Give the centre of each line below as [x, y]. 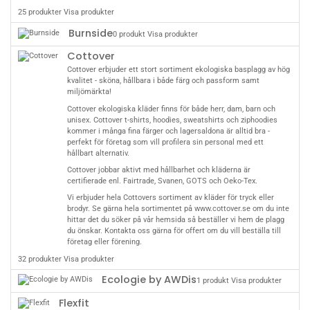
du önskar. [85, 231]
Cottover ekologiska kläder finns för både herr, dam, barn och [171, 109]
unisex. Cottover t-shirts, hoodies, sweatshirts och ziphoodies [172, 120]
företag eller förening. [104, 242]
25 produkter [40, 12]
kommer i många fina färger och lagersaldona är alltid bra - [168, 131]
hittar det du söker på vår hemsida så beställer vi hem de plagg [175, 220]
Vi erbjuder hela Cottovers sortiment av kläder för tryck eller [170, 198]
